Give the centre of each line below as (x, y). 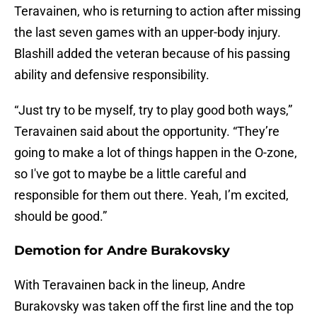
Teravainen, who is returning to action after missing (157, 11)
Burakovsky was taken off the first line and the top (154, 306)
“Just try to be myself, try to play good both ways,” (153, 110)
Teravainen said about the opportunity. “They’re (147, 132)
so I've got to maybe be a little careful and (130, 174)
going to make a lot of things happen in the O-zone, (156, 153)
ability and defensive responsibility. (112, 75)
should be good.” (60, 217)
